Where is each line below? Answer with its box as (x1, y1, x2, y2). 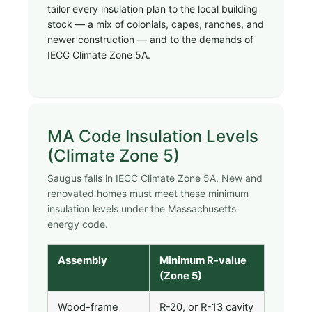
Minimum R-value (159, 253, 247, 267)
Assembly (58, 253, 107, 267)
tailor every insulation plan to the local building (47, 3, 258, 15)
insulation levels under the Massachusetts (47, 202, 236, 214)
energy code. (47, 217, 108, 230)
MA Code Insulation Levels (47, 125, 258, 146)
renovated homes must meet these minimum (47, 187, 249, 199)
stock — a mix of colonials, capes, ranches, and (47, 18, 264, 31)
